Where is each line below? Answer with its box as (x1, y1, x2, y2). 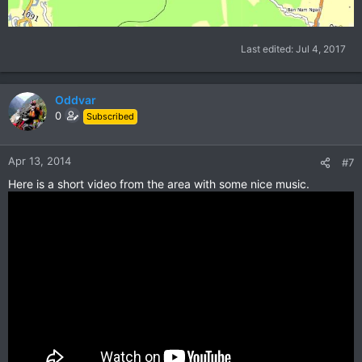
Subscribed (86, 111, 134, 123)
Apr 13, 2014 (8, 154, 71, 168)
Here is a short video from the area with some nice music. (8, 177, 309, 192)
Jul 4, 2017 (296, 43, 346, 56)
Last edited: (241, 43, 296, 56)
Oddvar (55, 93, 96, 107)
